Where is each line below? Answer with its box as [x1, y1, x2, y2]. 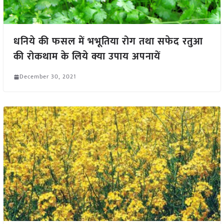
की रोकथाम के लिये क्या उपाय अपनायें [13, 48, 160, 65]
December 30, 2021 [19, 71, 76, 82]
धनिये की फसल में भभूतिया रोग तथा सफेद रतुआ [13, 33, 203, 50]
